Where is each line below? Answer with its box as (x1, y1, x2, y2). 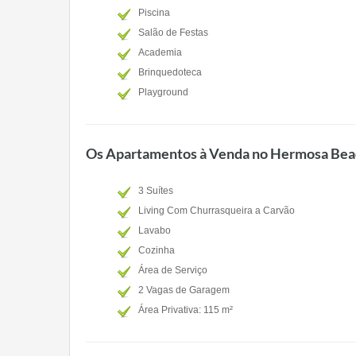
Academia (138, 47, 182, 58)
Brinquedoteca (138, 67, 202, 78)
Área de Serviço (138, 265, 207, 276)
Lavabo (138, 225, 171, 236)
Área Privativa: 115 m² (138, 304, 233, 315)
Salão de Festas (138, 27, 208, 38)
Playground (138, 87, 188, 98)
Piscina (138, 7, 170, 18)
